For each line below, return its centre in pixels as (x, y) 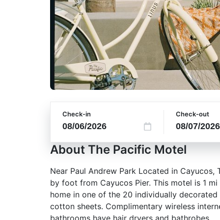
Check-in (77, 114)
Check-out (193, 114)
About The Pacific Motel (118, 150)
